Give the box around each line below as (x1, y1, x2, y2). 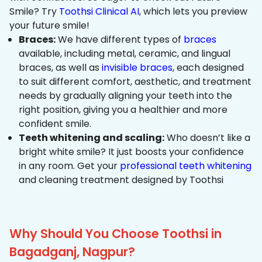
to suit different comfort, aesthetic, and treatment (19, 75, 251, 89)
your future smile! (9, 19, 89, 33)
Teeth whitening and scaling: (19, 131, 164, 145)
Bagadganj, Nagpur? (9, 243, 135, 261)
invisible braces (102, 61, 173, 75)
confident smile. (19, 117, 91, 131)
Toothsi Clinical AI (59, 5, 139, 19)
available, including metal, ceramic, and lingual (19, 47, 230, 61)
